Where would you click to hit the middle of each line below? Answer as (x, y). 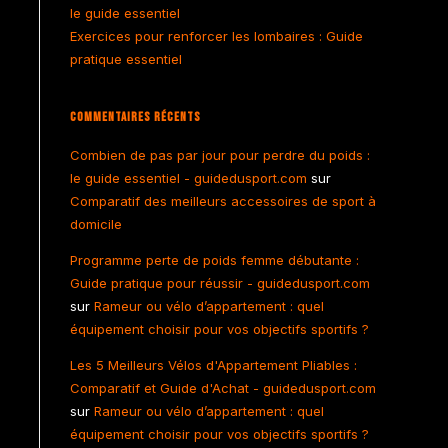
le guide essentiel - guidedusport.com (188, 178)
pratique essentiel (126, 59)
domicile (96, 224)
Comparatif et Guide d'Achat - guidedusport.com (223, 388)
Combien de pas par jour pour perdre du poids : (220, 155)
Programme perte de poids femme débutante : (214, 260)
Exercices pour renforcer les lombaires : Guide (216, 36)
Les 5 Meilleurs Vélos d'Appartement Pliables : (213, 365)
